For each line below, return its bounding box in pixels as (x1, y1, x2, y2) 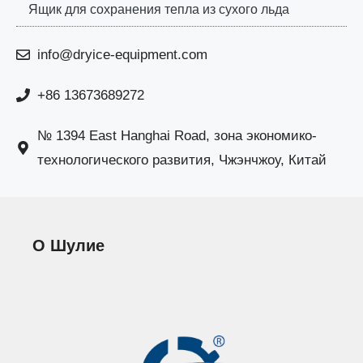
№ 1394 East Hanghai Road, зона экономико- (36, 127, 317, 143)
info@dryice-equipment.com (36, 46, 207, 62)
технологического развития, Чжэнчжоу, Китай (36, 152, 327, 168)
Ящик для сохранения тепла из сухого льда (28, 2, 289, 16)
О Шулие (32, 236, 105, 254)
